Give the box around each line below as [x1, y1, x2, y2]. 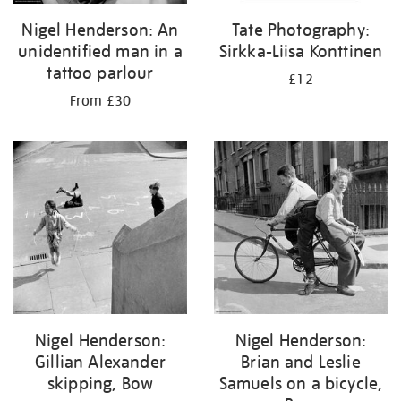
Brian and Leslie [241, 351, 361, 372]
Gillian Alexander [35, 351, 166, 372]
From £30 [69, 92, 132, 110]
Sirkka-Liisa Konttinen [218, 40, 383, 62]
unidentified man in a [18, 40, 183, 62]
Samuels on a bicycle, [218, 372, 383, 394]
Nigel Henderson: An [21, 19, 179, 40]
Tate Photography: [232, 19, 370, 40]
